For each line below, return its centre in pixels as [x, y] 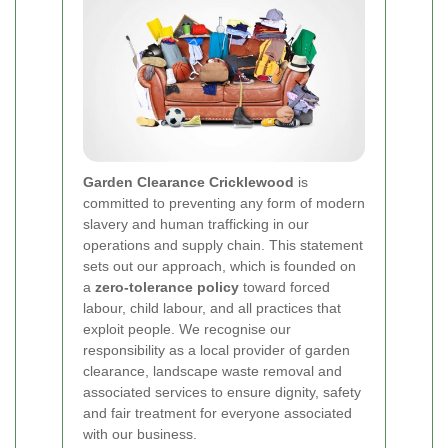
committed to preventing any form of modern [224, 202]
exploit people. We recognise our [187, 328]
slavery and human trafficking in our [196, 223]
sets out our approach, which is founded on [219, 265]
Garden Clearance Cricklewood [188, 181]
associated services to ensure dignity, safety [222, 391]
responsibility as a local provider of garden [216, 349]
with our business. [140, 433]
